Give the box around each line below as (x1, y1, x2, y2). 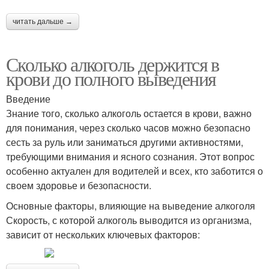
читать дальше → (13, 17, 73, 26)
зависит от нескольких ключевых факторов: (6, 227, 200, 241)
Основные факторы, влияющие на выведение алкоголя (6, 198, 255, 213)
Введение (6, 91, 50, 106)
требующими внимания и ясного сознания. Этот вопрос (6, 149, 255, 163)
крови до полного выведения (6, 65, 216, 91)
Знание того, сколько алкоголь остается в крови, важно (6, 106, 252, 120)
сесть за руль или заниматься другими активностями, (6, 134, 243, 149)
